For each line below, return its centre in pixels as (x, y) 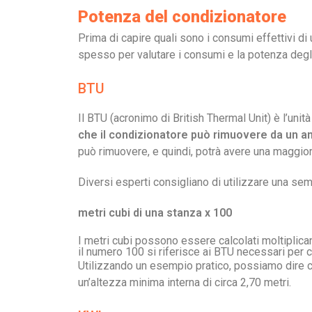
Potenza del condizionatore (182, 17)
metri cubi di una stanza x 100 (155, 213)
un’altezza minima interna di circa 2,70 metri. (185, 282)
